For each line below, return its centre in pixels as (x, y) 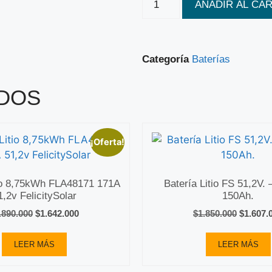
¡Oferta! (108, 142)
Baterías (211, 59)
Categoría (165, 59)
